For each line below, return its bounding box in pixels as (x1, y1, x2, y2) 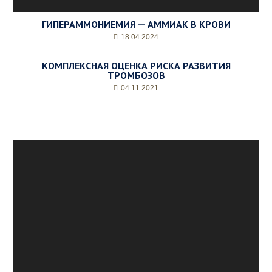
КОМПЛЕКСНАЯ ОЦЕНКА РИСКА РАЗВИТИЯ (41, 59, 231, 72)
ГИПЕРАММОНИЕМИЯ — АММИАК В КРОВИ (41, 18, 231, 30)
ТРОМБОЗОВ (107, 69, 165, 81)
